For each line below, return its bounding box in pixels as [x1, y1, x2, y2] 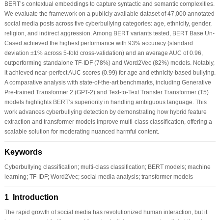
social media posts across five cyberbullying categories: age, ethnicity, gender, [4, 20, 212, 27]
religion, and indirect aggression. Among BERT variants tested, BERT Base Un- [4, 29, 215, 37]
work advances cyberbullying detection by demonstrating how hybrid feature [4, 108, 207, 115]
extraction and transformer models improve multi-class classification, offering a [4, 118, 212, 125]
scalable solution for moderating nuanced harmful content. [4, 128, 159, 135]
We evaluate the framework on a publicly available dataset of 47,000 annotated [4, 10, 215, 17]
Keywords [4, 147, 42, 156]
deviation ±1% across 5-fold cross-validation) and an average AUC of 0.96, [4, 49, 203, 56]
